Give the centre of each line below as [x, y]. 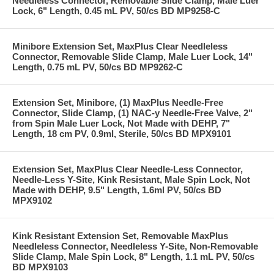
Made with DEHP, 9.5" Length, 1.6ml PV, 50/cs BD [117, 190]
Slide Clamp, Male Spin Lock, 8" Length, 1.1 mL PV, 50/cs [133, 256]
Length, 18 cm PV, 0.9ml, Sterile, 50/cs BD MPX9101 [122, 133]
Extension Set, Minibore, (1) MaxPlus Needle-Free [118, 102]
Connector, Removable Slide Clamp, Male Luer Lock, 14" [132, 56]
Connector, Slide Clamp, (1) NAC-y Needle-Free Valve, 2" [132, 113]
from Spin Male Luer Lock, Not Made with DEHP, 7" [121, 123]
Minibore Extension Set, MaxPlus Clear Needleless [120, 46]
